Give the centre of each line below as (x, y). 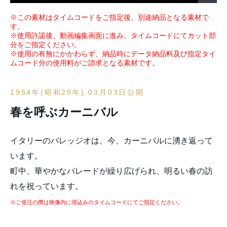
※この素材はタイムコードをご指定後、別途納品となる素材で (109, 17)
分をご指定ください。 (46, 45)
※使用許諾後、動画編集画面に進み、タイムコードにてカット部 (113, 35)
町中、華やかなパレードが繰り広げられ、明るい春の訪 (111, 171)
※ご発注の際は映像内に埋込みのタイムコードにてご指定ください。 (97, 202)
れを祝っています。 (47, 186)
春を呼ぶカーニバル (64, 112)
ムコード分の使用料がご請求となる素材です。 (85, 63)
